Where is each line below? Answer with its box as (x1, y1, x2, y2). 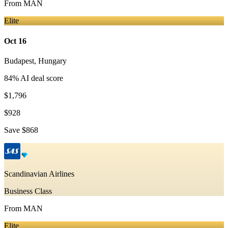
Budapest (4, 56, 34, 65)
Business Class (4, 186, 52, 195)
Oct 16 (4, 36, 26, 45)
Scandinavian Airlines (4, 169, 74, 178)
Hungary (38, 56, 67, 65)
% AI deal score (12, 73, 63, 82)
